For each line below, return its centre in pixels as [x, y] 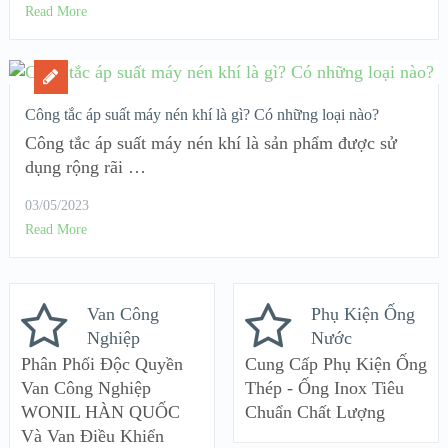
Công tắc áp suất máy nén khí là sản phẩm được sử [210, 142]
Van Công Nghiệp [85, 388]
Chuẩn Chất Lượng [314, 412]
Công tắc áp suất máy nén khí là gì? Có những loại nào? [201, 114]
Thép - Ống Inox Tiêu [324, 388]
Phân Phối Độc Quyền [101, 364]
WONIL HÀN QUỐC [100, 412]
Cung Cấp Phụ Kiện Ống [335, 364]
